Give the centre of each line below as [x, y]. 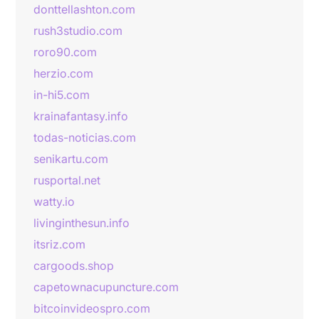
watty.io [54, 202]
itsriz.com [59, 244]
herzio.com [63, 73]
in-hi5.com [62, 95]
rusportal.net [67, 180]
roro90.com [65, 52]
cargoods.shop [74, 266]
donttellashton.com [84, 9]
